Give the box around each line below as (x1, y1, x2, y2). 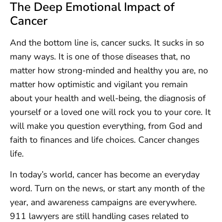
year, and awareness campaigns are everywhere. (10, 196, 197, 209)
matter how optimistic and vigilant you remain (10, 78, 188, 90)
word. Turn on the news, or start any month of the (10, 182, 205, 195)
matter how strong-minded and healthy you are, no (10, 64, 208, 76)
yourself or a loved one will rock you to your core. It (10, 106, 211, 118)
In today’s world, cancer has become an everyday (10, 168, 200, 181)
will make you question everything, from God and (10, 119, 202, 132)
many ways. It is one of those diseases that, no (10, 50, 190, 62)
